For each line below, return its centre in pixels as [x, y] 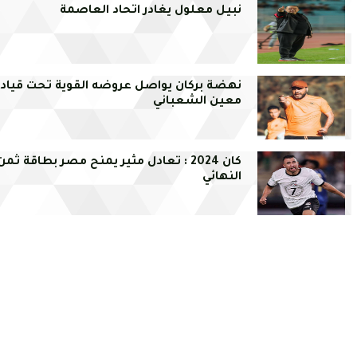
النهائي [222, 178]
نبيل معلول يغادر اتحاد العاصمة [151, 12]
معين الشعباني [198, 102]
